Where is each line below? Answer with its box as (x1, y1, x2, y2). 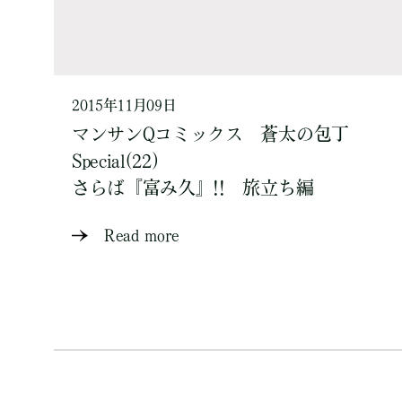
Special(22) (72, 152, 159, 170)
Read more (104, 227, 180, 243)
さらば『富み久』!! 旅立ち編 (72, 179, 314, 197)
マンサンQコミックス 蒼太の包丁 (72, 125, 349, 143)
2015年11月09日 (72, 98, 177, 112)
